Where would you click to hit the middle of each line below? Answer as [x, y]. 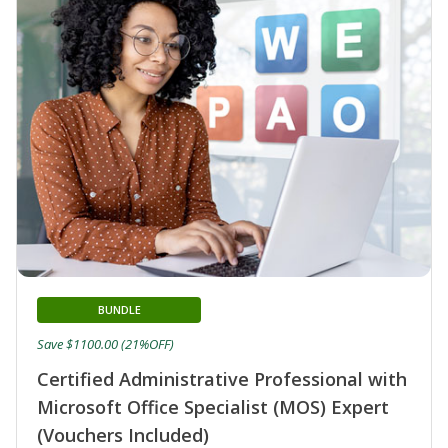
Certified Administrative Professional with [222, 378]
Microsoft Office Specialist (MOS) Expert [213, 406]
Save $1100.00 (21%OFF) [105, 343]
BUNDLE [119, 309]
